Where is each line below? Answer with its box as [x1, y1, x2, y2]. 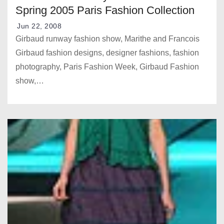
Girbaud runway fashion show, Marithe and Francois [15, 34, 199, 43]
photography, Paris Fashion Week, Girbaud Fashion [15, 62, 199, 71]
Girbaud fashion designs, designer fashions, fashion [15, 48, 199, 57]
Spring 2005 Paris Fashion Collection [15, 4, 194, 17]
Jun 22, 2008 [17, 22, 61, 30]
